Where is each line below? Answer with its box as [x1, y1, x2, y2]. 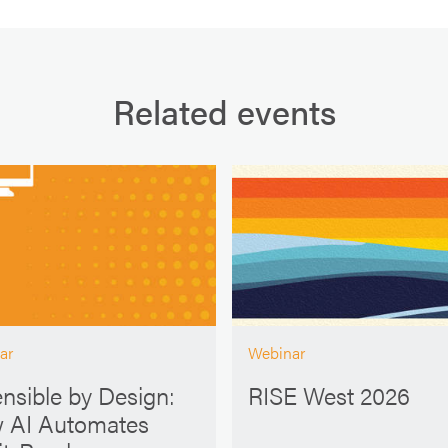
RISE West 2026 [248, 377, 411, 412]
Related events [112, 87, 336, 136]
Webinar [248, 341, 306, 365]
